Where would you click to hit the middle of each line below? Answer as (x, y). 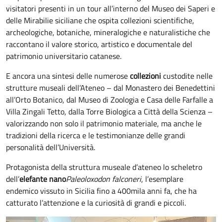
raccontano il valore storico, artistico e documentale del (99, 44)
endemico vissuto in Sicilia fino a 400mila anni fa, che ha (101, 191)
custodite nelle (187, 76)
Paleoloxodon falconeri (104, 179)
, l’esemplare (162, 179)
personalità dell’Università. (51, 147)
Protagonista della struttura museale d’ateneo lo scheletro (104, 167)
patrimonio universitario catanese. (65, 56)
